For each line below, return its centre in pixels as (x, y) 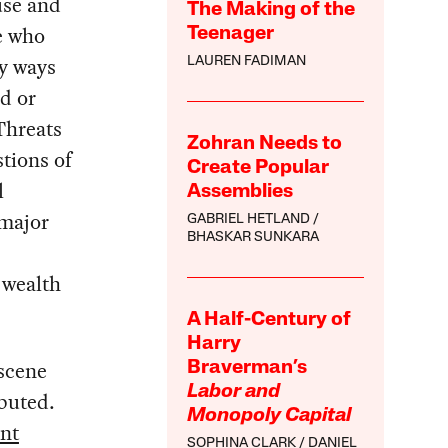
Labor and (234, 392)
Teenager (231, 34)
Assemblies (240, 192)
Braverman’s (247, 368)
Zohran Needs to (265, 144)
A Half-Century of (269, 320)
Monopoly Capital (269, 416)
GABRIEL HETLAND (249, 220)
